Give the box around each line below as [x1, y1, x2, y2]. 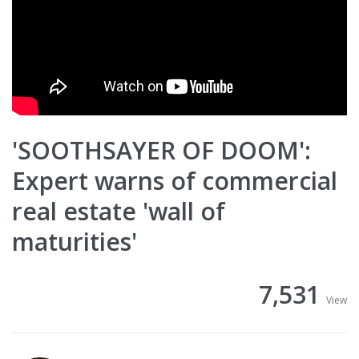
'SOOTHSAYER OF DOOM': [12, 134, 311, 167]
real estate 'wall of [12, 195, 225, 228]
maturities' [12, 225, 137, 259]
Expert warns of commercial [12, 164, 337, 198]
